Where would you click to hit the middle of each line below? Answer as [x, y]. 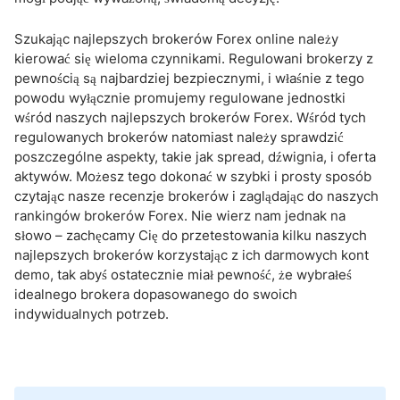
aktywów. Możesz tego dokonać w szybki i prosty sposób [193, 176]
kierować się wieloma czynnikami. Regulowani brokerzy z [194, 58]
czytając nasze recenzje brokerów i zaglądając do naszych [196, 196]
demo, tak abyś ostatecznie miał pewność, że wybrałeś [183, 275]
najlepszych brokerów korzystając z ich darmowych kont [192, 255]
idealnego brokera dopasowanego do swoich [156, 294]
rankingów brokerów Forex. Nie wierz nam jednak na [180, 216]
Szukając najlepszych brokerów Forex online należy [176, 39]
